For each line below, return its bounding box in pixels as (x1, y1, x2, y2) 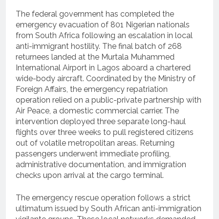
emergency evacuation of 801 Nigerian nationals (16, 20, 190, 29)
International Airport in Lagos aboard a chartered (16, 63, 191, 72)
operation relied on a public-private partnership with (16, 95, 201, 105)
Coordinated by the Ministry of (86, 73, 196, 83)
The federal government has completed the (16, 9, 174, 19)
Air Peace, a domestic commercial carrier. (16, 106, 163, 115)
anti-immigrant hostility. (16, 41, 100, 51)
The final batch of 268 (102, 41, 182, 51)
